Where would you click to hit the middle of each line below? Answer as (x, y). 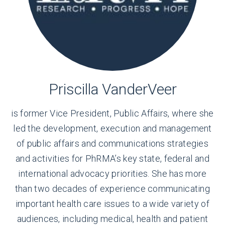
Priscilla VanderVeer (113, 89)
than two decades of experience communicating (113, 189)
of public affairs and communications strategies (113, 143)
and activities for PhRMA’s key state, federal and (113, 158)
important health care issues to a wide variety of (113, 204)
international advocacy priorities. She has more (113, 174)
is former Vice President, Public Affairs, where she (113, 113)
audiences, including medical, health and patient (113, 219)
